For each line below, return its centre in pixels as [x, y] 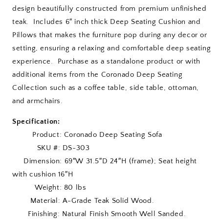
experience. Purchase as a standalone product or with [106, 61]
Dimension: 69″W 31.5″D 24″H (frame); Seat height [105, 161]
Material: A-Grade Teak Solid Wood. [83, 201]
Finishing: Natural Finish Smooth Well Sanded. [99, 214]
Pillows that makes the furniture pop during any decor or [110, 35]
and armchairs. [38, 101]
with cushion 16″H [44, 174]
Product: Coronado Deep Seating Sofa [87, 135]
